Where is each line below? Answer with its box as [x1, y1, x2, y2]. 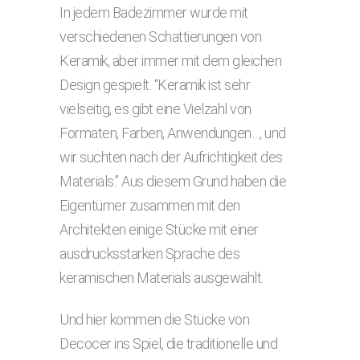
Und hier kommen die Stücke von [59, 311, 249, 328]
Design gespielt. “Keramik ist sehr [59, 76, 250, 93]
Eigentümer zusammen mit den [59, 197, 240, 214]
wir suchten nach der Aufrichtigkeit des [59, 149, 283, 166]
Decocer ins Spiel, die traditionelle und [59, 335, 277, 352]
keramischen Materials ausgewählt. [59, 269, 264, 286]
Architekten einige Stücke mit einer [59, 221, 259, 238]
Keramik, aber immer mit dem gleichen [59, 52, 281, 69]
